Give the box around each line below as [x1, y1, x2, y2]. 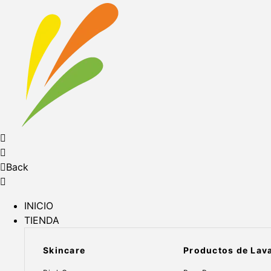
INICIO [24, 200, 53, 212]
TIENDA [24, 214, 59, 226]
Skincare [43, 245, 86, 255]
